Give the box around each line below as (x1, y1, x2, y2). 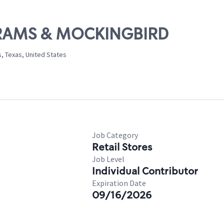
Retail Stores (92, 140, 152, 153)
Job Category (92, 130, 138, 140)
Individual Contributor (92, 164, 198, 177)
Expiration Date (92, 178, 146, 188)
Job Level (92, 154, 124, 164)
